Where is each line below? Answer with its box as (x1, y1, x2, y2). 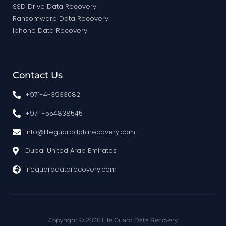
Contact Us (13, 70, 63, 81)
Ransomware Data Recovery (13, 14, 108, 24)
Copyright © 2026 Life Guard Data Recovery (48, 216, 178, 224)
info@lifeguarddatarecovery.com (25, 127, 135, 137)
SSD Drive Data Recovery (13, 2, 96, 12)
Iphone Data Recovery (13, 26, 87, 36)
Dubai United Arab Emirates (25, 146, 117, 156)
